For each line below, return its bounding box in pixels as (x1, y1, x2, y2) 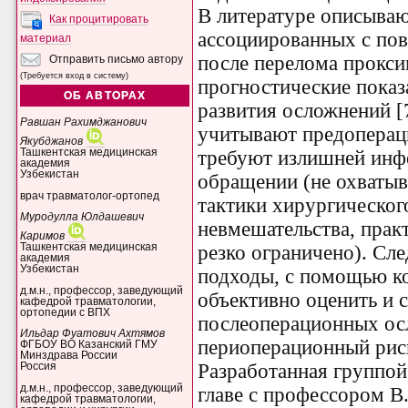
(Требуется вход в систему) (20, 70, 129, 80)
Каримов (20, 230, 66, 242)
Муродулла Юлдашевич (20, 211, 145, 223)
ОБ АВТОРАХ (63, 89, 147, 101)
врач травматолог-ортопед (20, 189, 160, 201)
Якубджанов (20, 136, 84, 148)
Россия (20, 361, 57, 372)
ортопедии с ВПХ (20, 306, 111, 318)
